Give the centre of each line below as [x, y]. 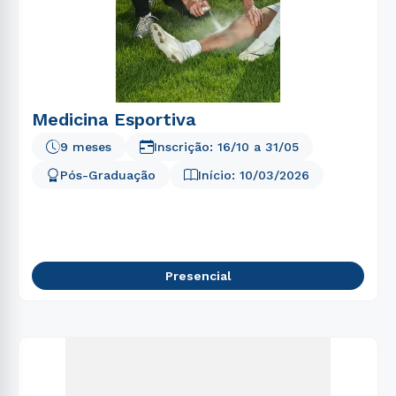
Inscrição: [186, 147]
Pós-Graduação [108, 175]
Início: [219, 175]
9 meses [86, 147]
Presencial [198, 276]
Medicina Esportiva [114, 119]
